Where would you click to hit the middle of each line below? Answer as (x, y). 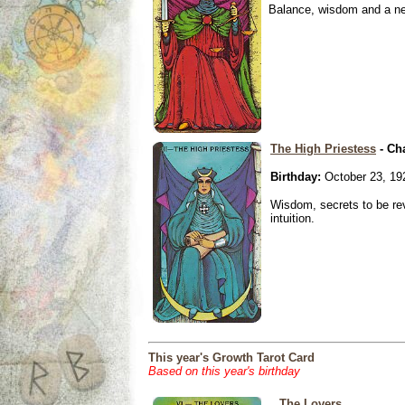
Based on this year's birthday (224, 371)
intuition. (292, 218)
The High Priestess (323, 149)
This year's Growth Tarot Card (231, 358)
